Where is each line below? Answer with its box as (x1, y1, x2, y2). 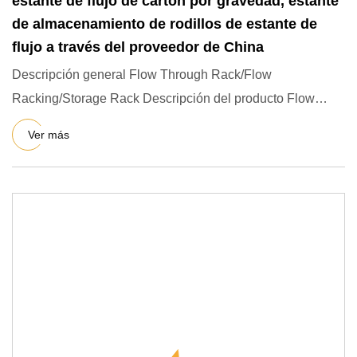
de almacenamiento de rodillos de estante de (12, 16, 317, 32)
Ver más (28, 127, 69, 141)
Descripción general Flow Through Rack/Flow (12, 68, 272, 81)
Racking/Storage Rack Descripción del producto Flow (12, 92, 315, 105)
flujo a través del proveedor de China (12, 39, 264, 55)
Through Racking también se (12, 116, 175, 129)
